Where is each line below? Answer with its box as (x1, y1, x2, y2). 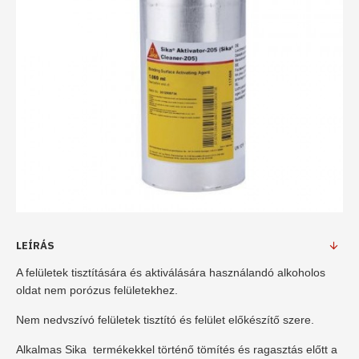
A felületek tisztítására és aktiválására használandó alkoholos (16, 266, 325, 279)
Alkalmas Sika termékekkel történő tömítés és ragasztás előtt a (16, 343, 337, 356)
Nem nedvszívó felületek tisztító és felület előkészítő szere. (16, 313, 314, 326)
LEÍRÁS (16, 239, 54, 252)
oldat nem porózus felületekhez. (16, 284, 178, 296)
